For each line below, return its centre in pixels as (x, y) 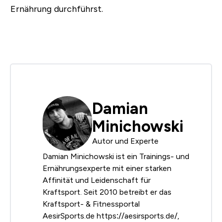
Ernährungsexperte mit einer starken (107, 168)
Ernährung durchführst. (56, 9)
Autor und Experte (125, 141)
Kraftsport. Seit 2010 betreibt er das (107, 192)
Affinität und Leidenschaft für (97, 180)
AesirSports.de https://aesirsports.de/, (111, 216)
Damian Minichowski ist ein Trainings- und (116, 157)
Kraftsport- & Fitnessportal (91, 204)
